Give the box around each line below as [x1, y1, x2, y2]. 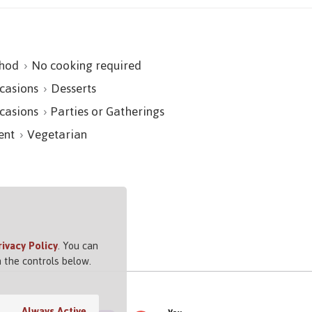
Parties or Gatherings [51, 99, 164, 123]
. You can [58, 235, 98, 256]
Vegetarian [27, 122, 87, 146]
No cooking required [31, 53, 141, 77]
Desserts [51, 76, 96, 100]
